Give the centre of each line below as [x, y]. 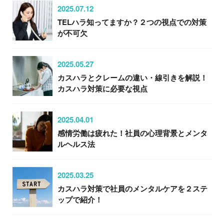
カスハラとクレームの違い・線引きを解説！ [132, 77]
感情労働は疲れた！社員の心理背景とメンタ [132, 133]
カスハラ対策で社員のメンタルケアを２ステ [132, 188]
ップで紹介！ [80, 199]
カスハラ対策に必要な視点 [102, 88]
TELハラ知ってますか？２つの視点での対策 [132, 22]
